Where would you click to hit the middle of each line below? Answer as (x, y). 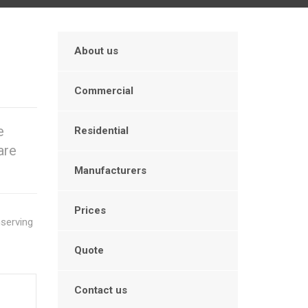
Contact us (100, 290)
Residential (101, 131)
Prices (90, 210)
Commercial (103, 91)
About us (96, 51)
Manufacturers (110, 170)
